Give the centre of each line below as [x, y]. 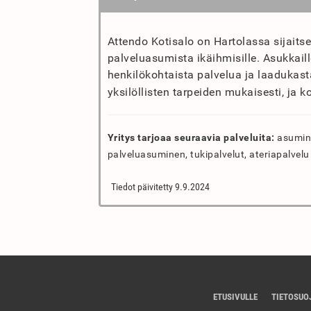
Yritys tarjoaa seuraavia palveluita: [191, 137]
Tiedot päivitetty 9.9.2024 [160, 187]
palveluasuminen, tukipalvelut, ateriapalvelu [208, 154]
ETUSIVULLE [235, 297]
